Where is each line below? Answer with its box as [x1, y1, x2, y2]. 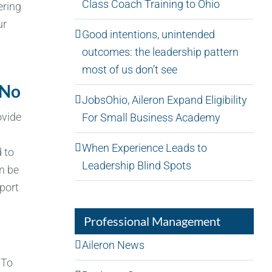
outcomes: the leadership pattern [81, 45, 239, 58]
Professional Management [83, 213, 220, 228]
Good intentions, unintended [81, 27, 215, 41]
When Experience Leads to [81, 141, 207, 154]
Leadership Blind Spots [81, 158, 191, 172]
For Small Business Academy [81, 110, 220, 124]
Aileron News [81, 238, 144, 251]
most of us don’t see [81, 63, 177, 76]
